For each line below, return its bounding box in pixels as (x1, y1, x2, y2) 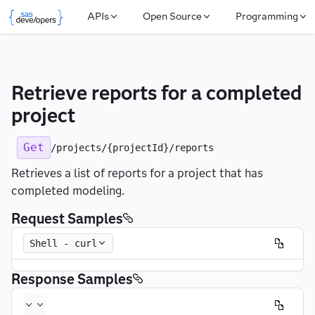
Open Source (143, 11, 202, 22)
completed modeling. (11, 184, 124, 198)
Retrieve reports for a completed (11, 81, 302, 105)
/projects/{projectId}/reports (51, 142, 214, 153)
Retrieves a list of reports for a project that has (11, 167, 263, 180)
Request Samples (11, 210, 123, 227)
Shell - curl (30, 238, 97, 249)
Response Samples (11, 271, 133, 288)
